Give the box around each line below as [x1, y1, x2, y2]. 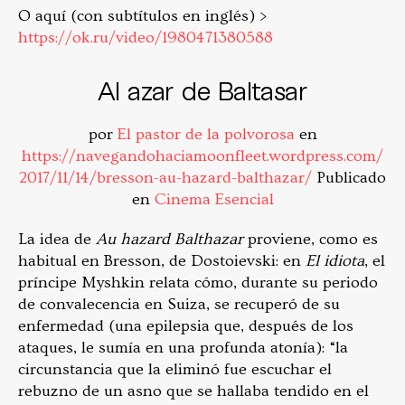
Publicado [312, 168, 386, 188]
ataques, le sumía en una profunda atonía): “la [18, 338, 348, 358]
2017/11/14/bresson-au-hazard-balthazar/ [19, 168, 312, 188]
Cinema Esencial [149, 190, 274, 210]
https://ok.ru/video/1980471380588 [18, 28, 273, 48]
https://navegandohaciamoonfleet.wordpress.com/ [22, 146, 383, 166]
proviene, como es [243, 230, 378, 250]
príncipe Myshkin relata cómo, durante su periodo [18, 273, 378, 293]
